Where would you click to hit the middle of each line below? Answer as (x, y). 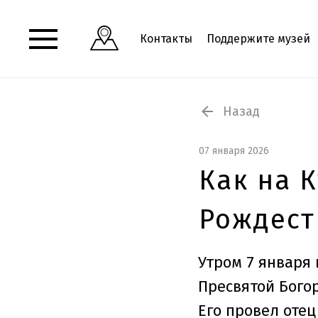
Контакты (166, 38)
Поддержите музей (258, 38)
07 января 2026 (234, 151)
